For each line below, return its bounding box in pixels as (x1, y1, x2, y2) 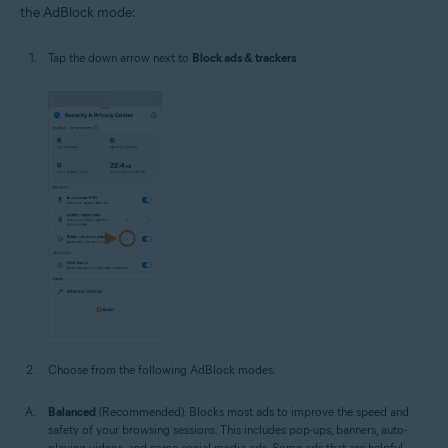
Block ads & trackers (192, 49, 296, 65)
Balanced (48, 404, 96, 420)
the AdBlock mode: (20, 3, 136, 21)
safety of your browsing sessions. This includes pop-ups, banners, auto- (48, 422, 407, 438)
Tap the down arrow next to (48, 49, 192, 65)
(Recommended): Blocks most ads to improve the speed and (96, 404, 409, 420)
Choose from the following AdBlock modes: (48, 362, 276, 378)
